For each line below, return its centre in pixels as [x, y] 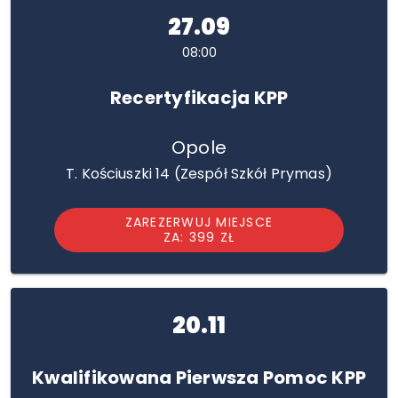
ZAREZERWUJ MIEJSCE [199, 222]
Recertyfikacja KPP [199, 98]
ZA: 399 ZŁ [199, 237]
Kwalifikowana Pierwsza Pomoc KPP [199, 378]
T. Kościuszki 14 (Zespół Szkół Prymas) [199, 174]
